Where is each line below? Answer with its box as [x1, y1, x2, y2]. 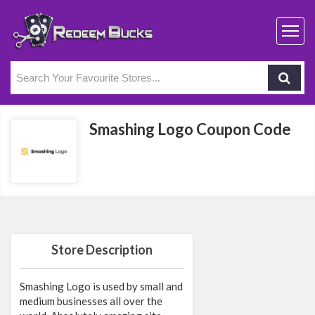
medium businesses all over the [20, 295, 162, 307]
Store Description [51, 242, 153, 257]
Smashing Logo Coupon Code [89, 120, 291, 139]
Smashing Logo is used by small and [20, 280, 183, 292]
